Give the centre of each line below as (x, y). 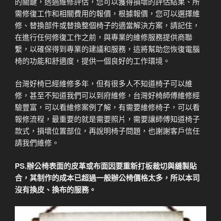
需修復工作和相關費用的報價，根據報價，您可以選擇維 (107, 13)
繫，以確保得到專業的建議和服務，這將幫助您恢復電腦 (107, 48)
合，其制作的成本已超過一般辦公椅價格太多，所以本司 (107, 177)
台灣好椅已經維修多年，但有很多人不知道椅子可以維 (104, 83)
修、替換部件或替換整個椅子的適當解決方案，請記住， (107, 25)
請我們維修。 (37, 143)
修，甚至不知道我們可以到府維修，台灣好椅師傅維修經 (107, 95)
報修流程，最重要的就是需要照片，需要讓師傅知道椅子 (107, 119)
